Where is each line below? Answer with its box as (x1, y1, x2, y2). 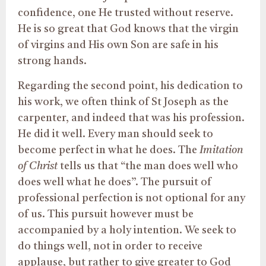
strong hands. (18, 56, 87, 67)
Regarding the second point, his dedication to (18, 80, 243, 91)
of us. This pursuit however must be (18, 208, 194, 220)
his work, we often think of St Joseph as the (18, 96, 229, 107)
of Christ (18, 160, 58, 172)
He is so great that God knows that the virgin (18, 24, 239, 35)
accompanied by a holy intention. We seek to (18, 224, 236, 236)
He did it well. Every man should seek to (18, 128, 213, 140)
